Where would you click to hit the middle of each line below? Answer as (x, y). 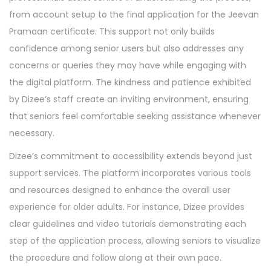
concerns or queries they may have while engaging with (128, 65)
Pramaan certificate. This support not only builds (112, 31)
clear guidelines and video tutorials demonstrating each (128, 224)
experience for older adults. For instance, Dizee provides (127, 207)
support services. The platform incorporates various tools (130, 173)
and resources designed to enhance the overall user (120, 190)
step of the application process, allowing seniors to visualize (135, 241)
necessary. (32, 133)
